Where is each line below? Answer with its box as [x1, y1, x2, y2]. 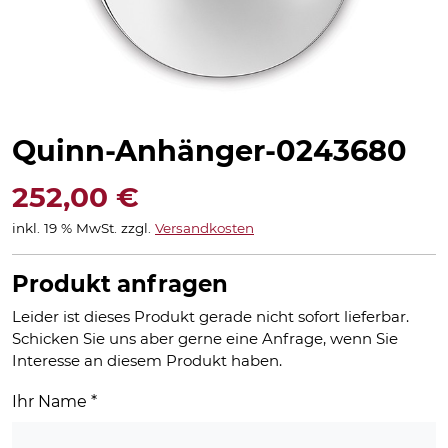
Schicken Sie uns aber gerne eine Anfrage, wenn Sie [12, 328, 398, 348]
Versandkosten [155, 219, 254, 236]
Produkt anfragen [12, 269, 228, 298]
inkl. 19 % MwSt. [12, 219, 117, 236]
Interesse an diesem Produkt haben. [12, 350, 282, 370]
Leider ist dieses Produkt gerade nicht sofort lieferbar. [12, 306, 409, 326]
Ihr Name [12, 391, 91, 411]
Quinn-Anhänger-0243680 [12, 132, 407, 168]
